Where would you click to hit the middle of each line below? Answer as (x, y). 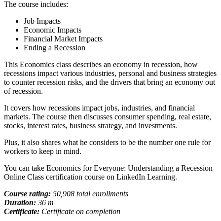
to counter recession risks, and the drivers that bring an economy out (110, 82)
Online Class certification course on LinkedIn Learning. (91, 177)
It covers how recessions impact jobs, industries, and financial (99, 108)
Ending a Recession (55, 47)
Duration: (21, 202)
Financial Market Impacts (63, 38)
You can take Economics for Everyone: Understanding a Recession (108, 168)
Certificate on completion (81, 211)
